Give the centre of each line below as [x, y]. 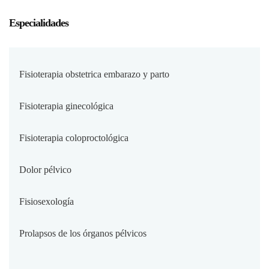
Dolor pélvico [45, 169]
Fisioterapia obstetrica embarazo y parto [94, 74]
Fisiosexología [47, 201]
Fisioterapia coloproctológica [74, 138]
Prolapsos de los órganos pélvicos [83, 233]
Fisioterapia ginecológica [66, 106]
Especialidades [39, 23]
